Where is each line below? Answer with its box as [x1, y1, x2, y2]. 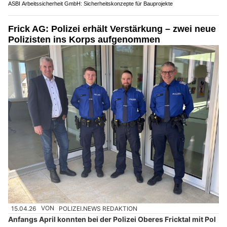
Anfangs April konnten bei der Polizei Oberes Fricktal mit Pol [8, 214, 216, 223]
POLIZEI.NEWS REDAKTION [59, 204, 138, 212]
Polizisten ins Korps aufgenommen [8, 34, 160, 45]
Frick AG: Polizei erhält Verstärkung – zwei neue [8, 24, 216, 34]
